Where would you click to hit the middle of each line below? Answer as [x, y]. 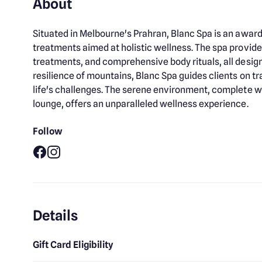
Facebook [54, 165]
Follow [48, 131]
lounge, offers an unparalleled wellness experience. [141, 104]
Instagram [70, 165]
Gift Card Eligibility [73, 245]
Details [56, 216]
